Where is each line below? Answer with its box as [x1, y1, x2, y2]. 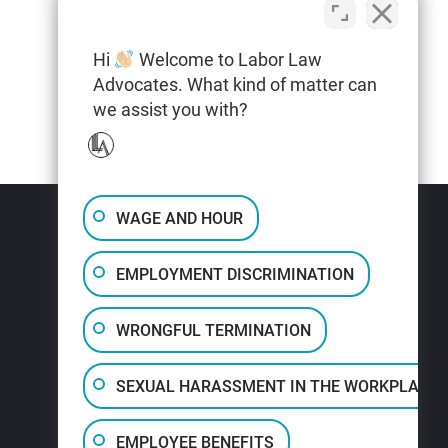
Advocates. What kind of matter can [93, 74, 377, 95]
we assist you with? [93, 99, 248, 120]
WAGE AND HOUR [116, 208, 243, 228]
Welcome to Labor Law [134, 49, 322, 70]
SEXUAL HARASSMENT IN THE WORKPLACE [116, 376, 438, 396]
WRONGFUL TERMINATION [116, 320, 311, 340]
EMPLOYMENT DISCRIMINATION [116, 264, 354, 284]
